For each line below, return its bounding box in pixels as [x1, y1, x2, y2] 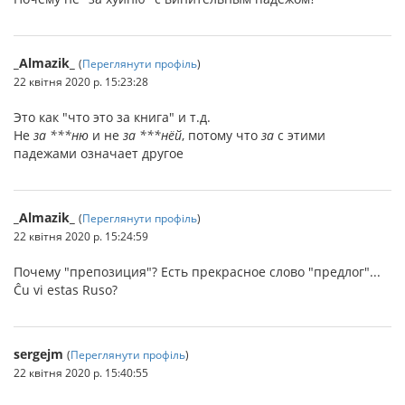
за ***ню [33, 127, 89, 144]
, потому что [182, 127, 261, 144]
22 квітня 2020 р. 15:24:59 [14, 229, 148, 243]
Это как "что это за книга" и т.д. [14, 108, 211, 126]
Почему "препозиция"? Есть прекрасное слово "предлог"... [14, 263, 381, 280]
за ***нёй [123, 127, 182, 144]
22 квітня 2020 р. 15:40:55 [14, 365, 148, 380]
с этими [274, 127, 325, 144]
